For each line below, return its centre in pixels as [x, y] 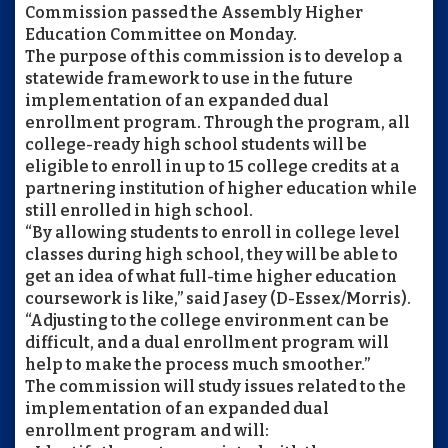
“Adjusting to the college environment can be [207, 320]
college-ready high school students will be [196, 144]
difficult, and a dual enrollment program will [207, 342]
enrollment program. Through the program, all [217, 122]
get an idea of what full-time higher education [211, 276]
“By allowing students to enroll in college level [212, 232]
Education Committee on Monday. [161, 34]
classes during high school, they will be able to [211, 254]
